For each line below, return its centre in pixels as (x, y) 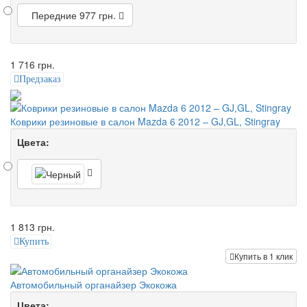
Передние (54, 15)
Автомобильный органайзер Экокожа (94, 284)
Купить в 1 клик (263, 256)
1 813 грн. (33, 226)
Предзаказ (40, 79)
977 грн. (98, 15)
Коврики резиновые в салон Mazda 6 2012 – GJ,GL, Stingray (145, 121)
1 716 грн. (33, 65)
